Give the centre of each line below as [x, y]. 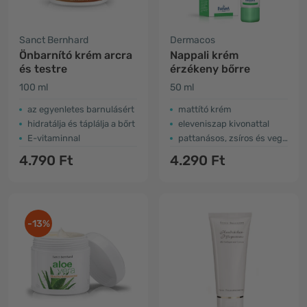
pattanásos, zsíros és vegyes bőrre [230, 138]
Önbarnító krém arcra [76, 55]
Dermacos [193, 40]
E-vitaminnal [54, 138]
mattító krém [205, 109]
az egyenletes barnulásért [81, 109]
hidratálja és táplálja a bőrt [81, 124]
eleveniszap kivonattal [224, 124]
